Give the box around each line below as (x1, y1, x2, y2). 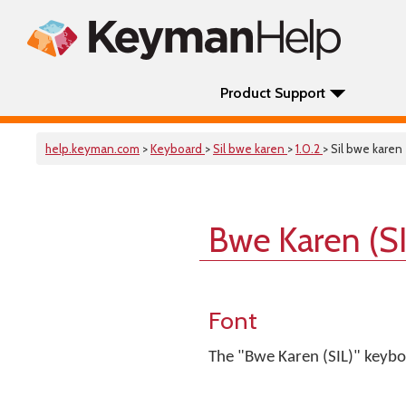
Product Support (220, 84, 325, 101)
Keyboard (150, 141, 205, 156)
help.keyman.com (45, 141, 140, 156)
